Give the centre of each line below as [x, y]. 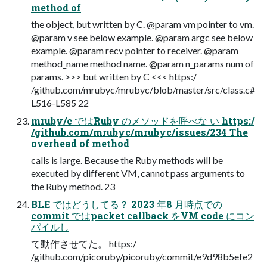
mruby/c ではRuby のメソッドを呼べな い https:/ [143, 120]
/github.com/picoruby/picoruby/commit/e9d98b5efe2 [142, 256]
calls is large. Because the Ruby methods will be [127, 160]
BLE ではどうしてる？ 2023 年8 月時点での [127, 204]
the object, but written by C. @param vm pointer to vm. [142, 24]
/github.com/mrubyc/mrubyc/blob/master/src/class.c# [143, 89]
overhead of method [80, 143]
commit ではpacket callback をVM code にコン [143, 215]
